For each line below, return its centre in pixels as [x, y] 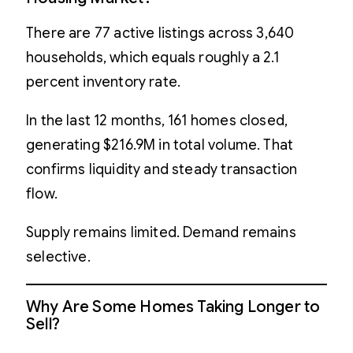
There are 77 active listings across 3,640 [160, 33]
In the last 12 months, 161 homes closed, [157, 120]
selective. [58, 256]
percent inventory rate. [104, 82]
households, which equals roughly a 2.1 [152, 57]
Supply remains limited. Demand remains [161, 232]
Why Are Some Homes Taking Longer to [173, 307]
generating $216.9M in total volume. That [160, 145]
